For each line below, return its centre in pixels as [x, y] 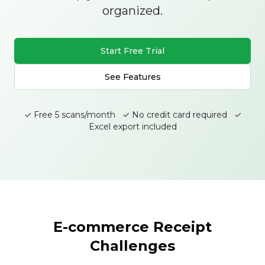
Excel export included [132, 127]
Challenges [132, 246]
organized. [132, 11]
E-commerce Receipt [132, 227]
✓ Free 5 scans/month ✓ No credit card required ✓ [132, 115]
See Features [132, 77]
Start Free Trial [132, 51]
